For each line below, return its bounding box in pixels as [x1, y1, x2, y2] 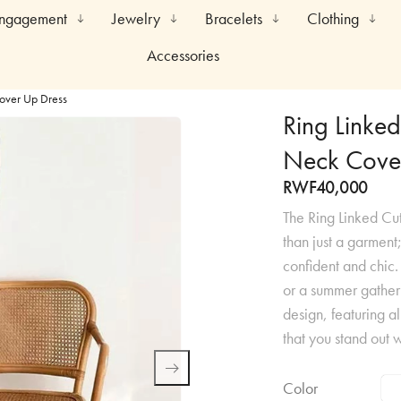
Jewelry [111, 8, 160, 29]
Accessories [147, 45, 220, 65]
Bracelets [204, 8, 262, 29]
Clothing [306, 8, 359, 29]
